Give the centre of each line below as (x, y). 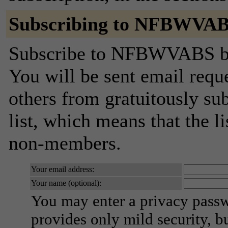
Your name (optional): (66, 183)
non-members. (65, 143)
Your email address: (63, 169)
